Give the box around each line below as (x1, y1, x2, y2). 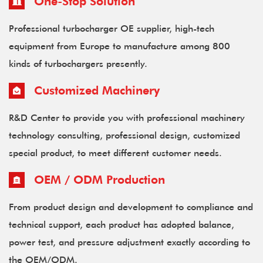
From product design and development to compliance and (9, 200, 253, 213)
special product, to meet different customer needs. (9, 146, 222, 159)
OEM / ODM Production (31, 171, 165, 187)
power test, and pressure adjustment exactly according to (9, 235, 250, 248)
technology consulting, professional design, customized (9, 128, 240, 141)
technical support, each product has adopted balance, (9, 217, 234, 230)
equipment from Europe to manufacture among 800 (9, 39, 230, 52)
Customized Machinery (31, 82, 160, 97)
